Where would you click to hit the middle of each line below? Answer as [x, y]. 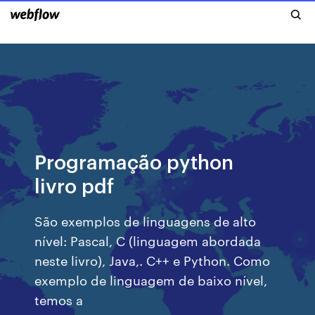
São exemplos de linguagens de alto [146, 220]
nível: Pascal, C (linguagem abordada [148, 240]
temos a [63, 299]
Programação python [134, 161]
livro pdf [75, 185]
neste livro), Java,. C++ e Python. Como [153, 260]
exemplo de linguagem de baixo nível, [151, 279]
